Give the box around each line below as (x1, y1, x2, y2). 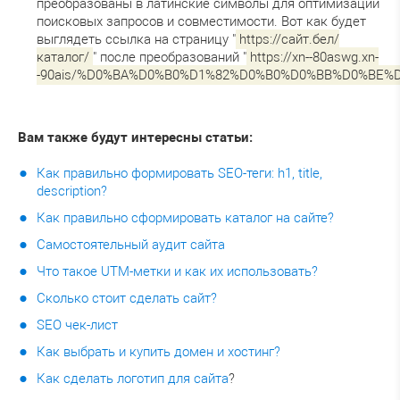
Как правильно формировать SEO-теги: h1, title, (37, 164, 322, 181)
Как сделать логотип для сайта (37, 370, 229, 387)
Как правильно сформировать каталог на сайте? (37, 209, 334, 226)
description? (37, 182, 107, 199)
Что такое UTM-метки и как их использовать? (37, 262, 318, 279)
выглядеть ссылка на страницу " (37, 30, 236, 47)
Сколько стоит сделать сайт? (37, 289, 217, 306)
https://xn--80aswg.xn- (250, 48, 379, 65)
